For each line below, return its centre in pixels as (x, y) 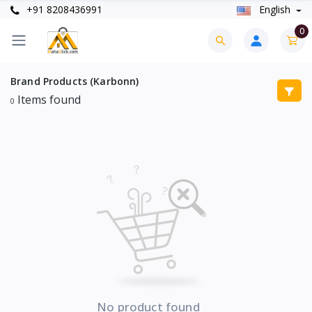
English (274, 10)
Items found (48, 99)
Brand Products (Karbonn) (75, 81)
